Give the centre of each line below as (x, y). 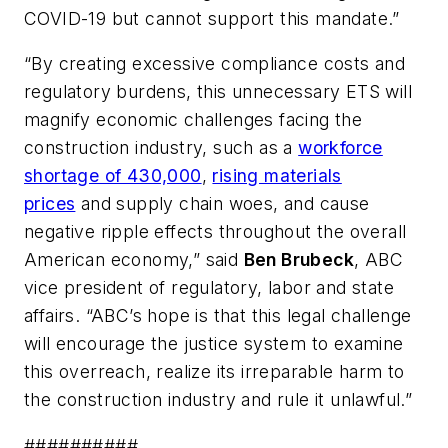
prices (50, 204)
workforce (340, 148)
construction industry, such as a (161, 148)
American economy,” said (134, 260)
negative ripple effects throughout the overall (215, 232)
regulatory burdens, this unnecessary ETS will (218, 92)
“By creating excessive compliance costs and (215, 64)
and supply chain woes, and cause (222, 204)
